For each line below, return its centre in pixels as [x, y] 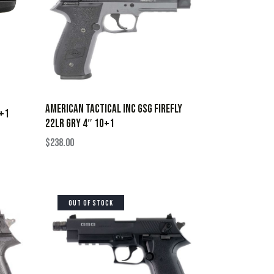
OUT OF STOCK [91, 204]
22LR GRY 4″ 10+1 [80, 124]
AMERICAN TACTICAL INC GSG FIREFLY [113, 109]
